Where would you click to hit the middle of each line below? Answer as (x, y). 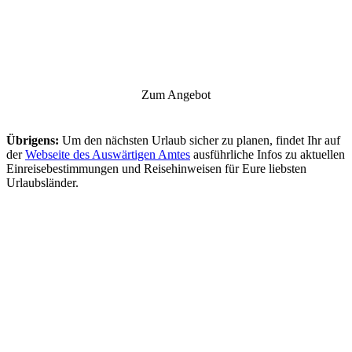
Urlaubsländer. (42, 183)
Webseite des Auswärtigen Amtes (108, 155)
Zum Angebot (176, 95)
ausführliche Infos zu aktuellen (268, 155)
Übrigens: (33, 141)
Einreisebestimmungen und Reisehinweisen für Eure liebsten (156, 169)
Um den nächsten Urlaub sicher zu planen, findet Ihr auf (200, 141)
